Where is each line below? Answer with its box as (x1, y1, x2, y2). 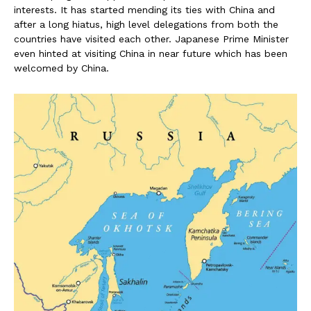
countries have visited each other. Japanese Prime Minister (14, 33, 289, 45)
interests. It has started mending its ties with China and (14, 4, 275, 16)
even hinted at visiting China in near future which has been (14, 48, 287, 60)
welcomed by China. (14, 62, 109, 74)
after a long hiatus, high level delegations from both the (14, 19, 278, 31)
